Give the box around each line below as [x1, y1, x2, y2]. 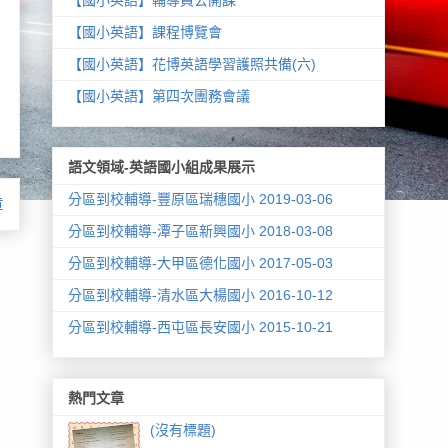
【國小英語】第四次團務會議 [67, 87, 250, 104]
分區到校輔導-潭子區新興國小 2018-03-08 [67, 222, 333, 239]
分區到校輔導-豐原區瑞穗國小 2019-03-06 [67, 190, 333, 207]
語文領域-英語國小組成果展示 [67, 158, 255, 175]
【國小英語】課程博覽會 [67, 23, 222, 40]
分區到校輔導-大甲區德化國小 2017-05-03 [67, 254, 333, 271]
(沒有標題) [150, 422, 217, 439]
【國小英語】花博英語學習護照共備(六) [67, 55, 316, 72]
